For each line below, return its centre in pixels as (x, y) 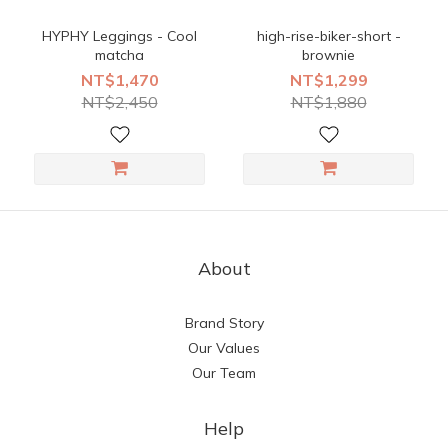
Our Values (224, 348)
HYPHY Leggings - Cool (119, 36)
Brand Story (224, 323)
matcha (119, 55)
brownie (328, 55)
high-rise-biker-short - (328, 36)
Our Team (224, 373)
